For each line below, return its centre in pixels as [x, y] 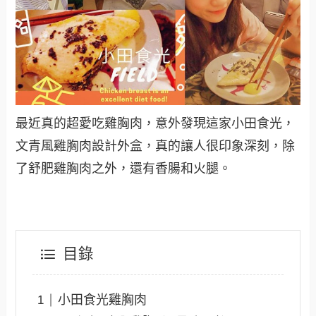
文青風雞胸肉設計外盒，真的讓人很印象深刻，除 [156, 146]
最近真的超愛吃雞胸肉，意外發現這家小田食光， [156, 123]
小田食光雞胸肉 [102, 300]
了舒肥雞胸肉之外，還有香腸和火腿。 [124, 168]
